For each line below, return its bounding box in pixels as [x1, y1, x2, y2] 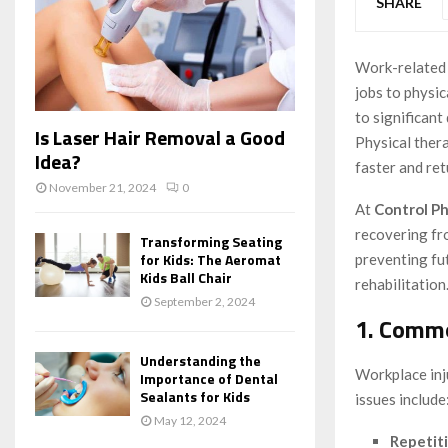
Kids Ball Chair [140, 267, 232, 289]
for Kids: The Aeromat [140, 249, 281, 271]
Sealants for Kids [140, 386, 250, 408]
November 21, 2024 [49, 180, 156, 196]
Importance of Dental [140, 368, 278, 390]
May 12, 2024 [154, 413, 226, 429]
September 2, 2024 [154, 294, 255, 310]
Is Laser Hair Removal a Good [35, 122, 285, 154]
